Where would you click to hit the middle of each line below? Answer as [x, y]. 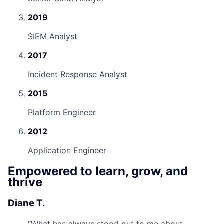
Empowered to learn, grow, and [98, 171]
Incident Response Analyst [78, 75]
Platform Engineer [62, 113]
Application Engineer [67, 151]
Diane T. [27, 203]
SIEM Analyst [53, 37]
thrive [25, 182]
